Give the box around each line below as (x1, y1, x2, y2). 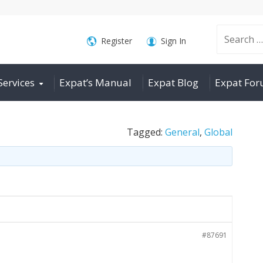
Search (195, 33, 226, 46)
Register (100, 35, 132, 46)
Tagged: (126, 126, 165, 139)
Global (204, 126, 232, 139)
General (164, 126, 200, 139)
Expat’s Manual (59, 76, 131, 89)
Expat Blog (148, 76, 198, 89)
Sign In (160, 35, 186, 46)
